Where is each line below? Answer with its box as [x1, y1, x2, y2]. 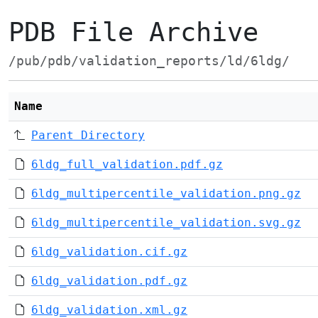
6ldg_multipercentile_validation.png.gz [31, 187, 301, 200]
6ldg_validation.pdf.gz [31, 274, 187, 287]
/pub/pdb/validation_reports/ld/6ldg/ [9, 54, 290, 68]
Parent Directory [31, 128, 145, 142]
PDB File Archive [9, 17, 258, 48]
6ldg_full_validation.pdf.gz [31, 158, 223, 171]
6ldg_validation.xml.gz [31, 303, 187, 317]
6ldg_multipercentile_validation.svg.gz [31, 216, 301, 229]
